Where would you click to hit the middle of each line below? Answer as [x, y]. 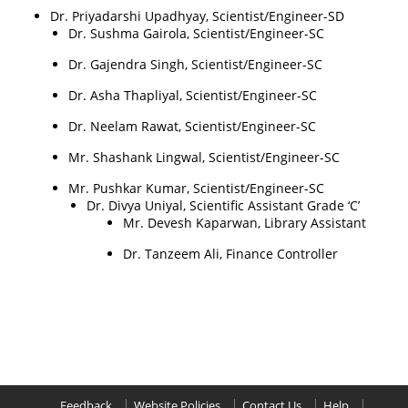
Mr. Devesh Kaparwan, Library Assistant [245, 223]
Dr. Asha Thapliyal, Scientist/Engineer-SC [193, 95]
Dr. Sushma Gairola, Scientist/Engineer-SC [196, 33]
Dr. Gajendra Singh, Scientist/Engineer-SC [195, 64]
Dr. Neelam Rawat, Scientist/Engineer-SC [192, 126]
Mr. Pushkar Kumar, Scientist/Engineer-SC [196, 188]
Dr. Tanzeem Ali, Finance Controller [230, 254]
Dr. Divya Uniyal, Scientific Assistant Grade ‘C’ [223, 205]
